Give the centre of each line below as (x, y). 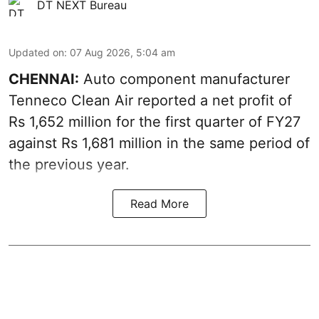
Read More (159, 204)
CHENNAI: (44, 79)
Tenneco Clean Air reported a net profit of (150, 101)
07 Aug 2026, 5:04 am (122, 53)
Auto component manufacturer (184, 79)
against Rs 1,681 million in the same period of (159, 143)
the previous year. (69, 165)
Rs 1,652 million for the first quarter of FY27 (155, 122)
